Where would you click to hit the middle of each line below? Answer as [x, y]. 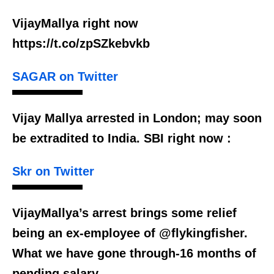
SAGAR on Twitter [65, 77]
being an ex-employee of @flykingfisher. [130, 233]
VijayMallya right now [75, 24]
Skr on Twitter [53, 172]
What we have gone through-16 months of [134, 254]
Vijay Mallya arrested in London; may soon [137, 118]
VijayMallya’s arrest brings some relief [124, 213]
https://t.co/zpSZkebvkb [81, 44]
